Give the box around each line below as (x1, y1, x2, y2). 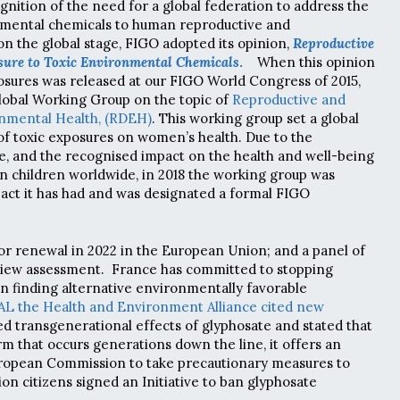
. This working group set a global (152, 109, 359, 127)
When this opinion (246, 53, 375, 71)
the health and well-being (209, 146, 374, 164)
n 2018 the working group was (146, 165, 335, 183)
